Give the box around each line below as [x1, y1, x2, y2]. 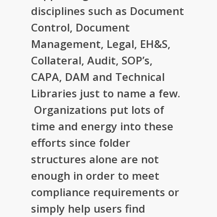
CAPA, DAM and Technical [31, 69, 165, 84]
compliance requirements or [31, 184, 180, 199]
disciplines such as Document [31, 3, 185, 18]
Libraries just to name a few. [31, 85, 181, 100]
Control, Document [31, 19, 130, 34]
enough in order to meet [31, 168, 160, 183]
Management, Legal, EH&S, [31, 36, 171, 51]
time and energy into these [31, 118, 174, 133]
